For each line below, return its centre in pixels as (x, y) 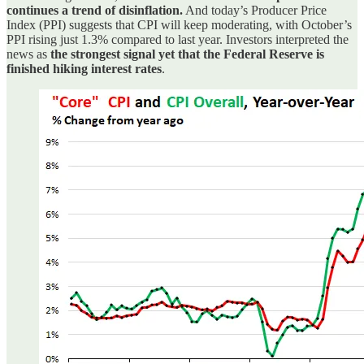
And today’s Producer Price (255, 10)
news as (28, 54)
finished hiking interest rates (84, 68)
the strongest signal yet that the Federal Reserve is (187, 54)
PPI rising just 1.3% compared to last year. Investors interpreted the (178, 39)
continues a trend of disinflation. (95, 10)
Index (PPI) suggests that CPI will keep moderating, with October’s (179, 24)
